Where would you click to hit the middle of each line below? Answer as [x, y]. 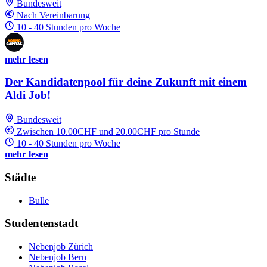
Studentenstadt [41, 223]
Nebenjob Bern [58, 257]
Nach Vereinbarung [53, 15]
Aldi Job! [28, 95]
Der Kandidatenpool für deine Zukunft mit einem [126, 82]
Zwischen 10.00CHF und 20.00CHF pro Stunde [108, 132]
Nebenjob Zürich [61, 246]
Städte [20, 177]
